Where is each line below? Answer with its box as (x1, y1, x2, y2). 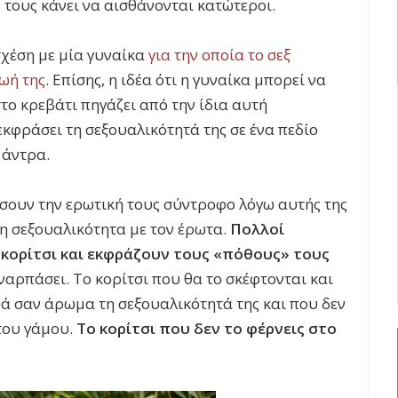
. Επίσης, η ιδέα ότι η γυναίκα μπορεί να (45, 68, 326, 90)
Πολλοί (230, 218, 284, 239)
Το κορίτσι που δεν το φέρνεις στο (76, 317, 337, 338)
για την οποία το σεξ (148, 44, 291, 65)
